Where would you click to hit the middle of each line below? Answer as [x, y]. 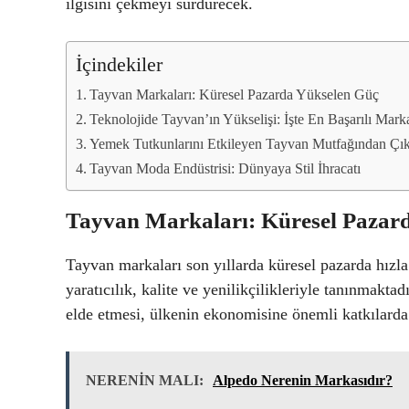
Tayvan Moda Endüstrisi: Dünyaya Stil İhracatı [225, 168]
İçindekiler [119, 64]
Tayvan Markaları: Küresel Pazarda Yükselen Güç [235, 94]
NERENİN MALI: [145, 380]
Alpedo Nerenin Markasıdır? [303, 380]
